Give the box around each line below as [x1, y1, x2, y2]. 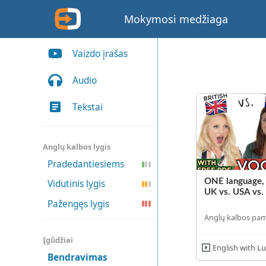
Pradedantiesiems [47, 158, 124, 171]
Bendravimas [47, 251, 107, 264]
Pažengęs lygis [47, 197, 109, 210]
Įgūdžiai [43, 234, 73, 245]
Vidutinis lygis [47, 178, 105, 191]
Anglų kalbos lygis [43, 141, 110, 153]
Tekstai [72, 100, 103, 113]
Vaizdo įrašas [72, 47, 128, 60]
